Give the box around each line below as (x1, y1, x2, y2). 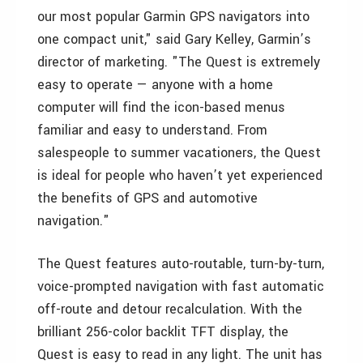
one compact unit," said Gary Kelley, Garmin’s (37, 30, 311, 49)
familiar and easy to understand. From (37, 121, 267, 139)
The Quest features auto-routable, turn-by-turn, (37, 254, 324, 273)
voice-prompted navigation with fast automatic (37, 277, 324, 296)
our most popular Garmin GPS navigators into (37, 7, 310, 26)
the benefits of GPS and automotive (37, 189, 258, 207)
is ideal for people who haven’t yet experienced (37, 166, 322, 185)
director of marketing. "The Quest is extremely (37, 53, 320, 71)
